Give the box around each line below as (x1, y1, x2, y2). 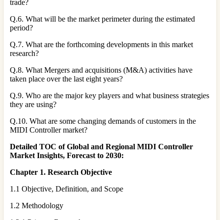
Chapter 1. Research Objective (10, 167, 112, 176)
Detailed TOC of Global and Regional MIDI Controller (10, 142, 193, 151)
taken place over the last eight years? (10, 74, 123, 83)
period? (10, 23, 33, 32)
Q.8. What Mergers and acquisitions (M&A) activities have (10, 65, 192, 74)
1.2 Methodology (10, 201, 63, 210)
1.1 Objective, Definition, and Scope (10, 184, 123, 193)
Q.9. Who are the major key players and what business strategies (10, 91, 209, 100)
